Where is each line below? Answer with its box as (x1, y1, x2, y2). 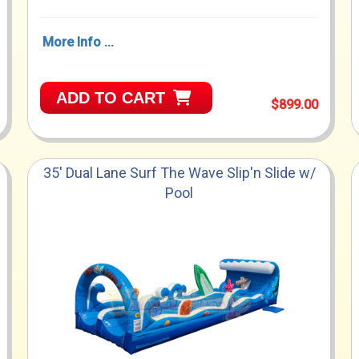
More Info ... (42, 34, 115, 50)
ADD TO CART (56, 89, 166, 107)
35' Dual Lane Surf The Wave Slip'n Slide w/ (42, 164, 316, 182)
